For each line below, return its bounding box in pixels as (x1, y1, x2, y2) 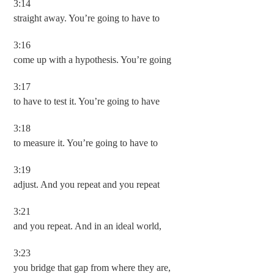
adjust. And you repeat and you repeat (13, 179, 160, 190)
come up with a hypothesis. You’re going (13, 54, 172, 65)
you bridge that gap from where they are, (13, 262, 171, 273)
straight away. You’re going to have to (13, 13, 160, 23)
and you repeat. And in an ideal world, (13, 221, 162, 231)
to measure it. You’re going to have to (13, 138, 158, 148)
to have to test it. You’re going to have (13, 96, 160, 106)
